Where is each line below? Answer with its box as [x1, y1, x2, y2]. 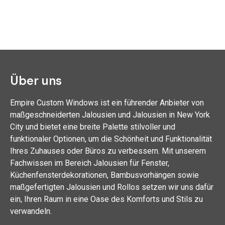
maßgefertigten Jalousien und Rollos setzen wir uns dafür [10, 182, 213, 192]
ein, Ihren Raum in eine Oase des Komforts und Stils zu [10, 194, 203, 204]
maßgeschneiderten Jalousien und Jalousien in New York [10, 109, 210, 120]
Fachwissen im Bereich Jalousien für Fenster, [10, 158, 169, 168]
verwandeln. [10, 206, 52, 216]
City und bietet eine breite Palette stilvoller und [10, 122, 175, 132]
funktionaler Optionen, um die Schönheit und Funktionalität [10, 134, 212, 144]
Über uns [10, 72, 62, 88]
